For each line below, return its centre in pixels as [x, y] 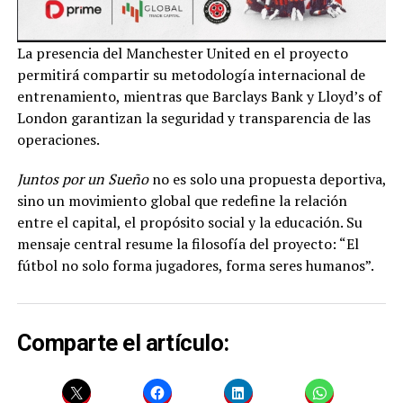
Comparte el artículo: [123, 343]
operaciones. [58, 140]
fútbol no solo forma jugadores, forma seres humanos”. [195, 266]
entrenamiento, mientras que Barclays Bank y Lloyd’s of [199, 97]
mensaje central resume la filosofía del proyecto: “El [188, 244]
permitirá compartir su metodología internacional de [191, 75]
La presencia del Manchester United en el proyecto [182, 54]
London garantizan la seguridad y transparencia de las [193, 118]
